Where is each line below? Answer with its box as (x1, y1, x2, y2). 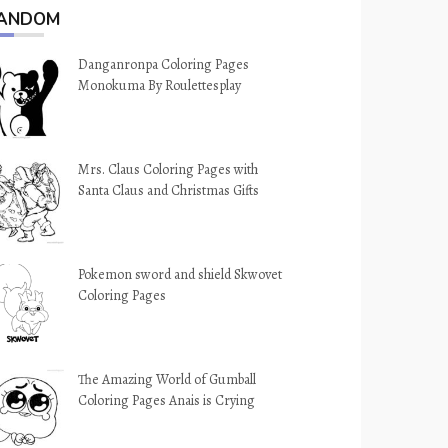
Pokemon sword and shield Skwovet (78, 265, 283, 284)
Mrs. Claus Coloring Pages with (78, 160, 259, 179)
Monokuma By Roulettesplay (78, 76, 242, 95)
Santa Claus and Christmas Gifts (78, 181, 260, 200)
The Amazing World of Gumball (78, 370, 257, 389)
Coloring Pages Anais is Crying (78, 391, 256, 410)
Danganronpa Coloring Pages (78, 55, 250, 74)
